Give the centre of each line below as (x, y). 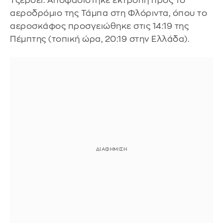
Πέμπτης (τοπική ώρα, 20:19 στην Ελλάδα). (100, 39)
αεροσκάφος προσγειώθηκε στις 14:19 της (99, 26)
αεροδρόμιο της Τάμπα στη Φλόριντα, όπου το (109, 13)
